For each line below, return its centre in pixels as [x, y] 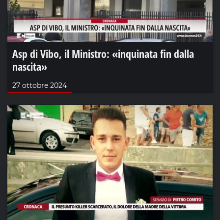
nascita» [30, 67]
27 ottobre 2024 [40, 86]
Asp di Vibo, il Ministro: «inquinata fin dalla [103, 54]
